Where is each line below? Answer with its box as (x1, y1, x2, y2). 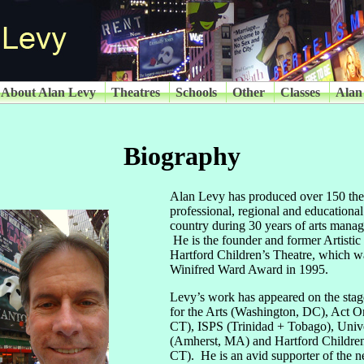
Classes (280, 85, 320, 99)
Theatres (111, 85, 160, 99)
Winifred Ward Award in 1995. (170, 262, 331, 276)
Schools (175, 85, 217, 99)
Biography (123, 141, 240, 171)
